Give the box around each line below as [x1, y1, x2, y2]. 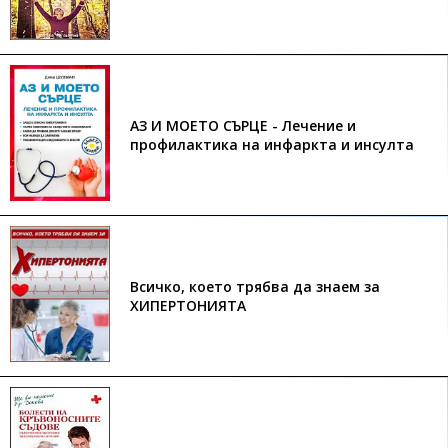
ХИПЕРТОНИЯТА [130, 296, 246, 315]
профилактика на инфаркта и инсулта [130, 135, 414, 154]
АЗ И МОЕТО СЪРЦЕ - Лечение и [130, 116, 356, 135]
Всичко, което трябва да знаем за [130, 277, 380, 296]
